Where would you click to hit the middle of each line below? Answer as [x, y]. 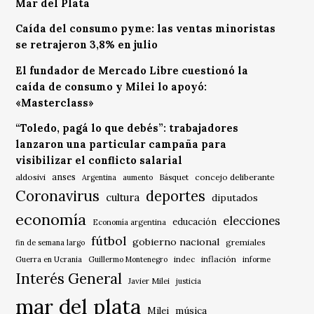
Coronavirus [58, 196]
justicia [189, 281]
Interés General [69, 279]
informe [257, 259]
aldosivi [31, 177]
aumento [138, 177]
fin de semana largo [50, 243]
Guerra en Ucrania [49, 259]
